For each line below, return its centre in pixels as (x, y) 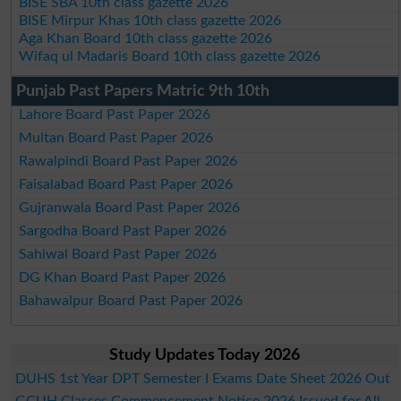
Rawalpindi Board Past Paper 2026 (128, 161)
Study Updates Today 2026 (205, 355)
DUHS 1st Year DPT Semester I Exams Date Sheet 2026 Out (202, 378)
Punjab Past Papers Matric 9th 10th (142, 91)
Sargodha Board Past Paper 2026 (123, 230)
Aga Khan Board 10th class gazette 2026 (146, 38)
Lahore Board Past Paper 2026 (115, 114)
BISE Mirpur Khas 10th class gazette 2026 (150, 20)
